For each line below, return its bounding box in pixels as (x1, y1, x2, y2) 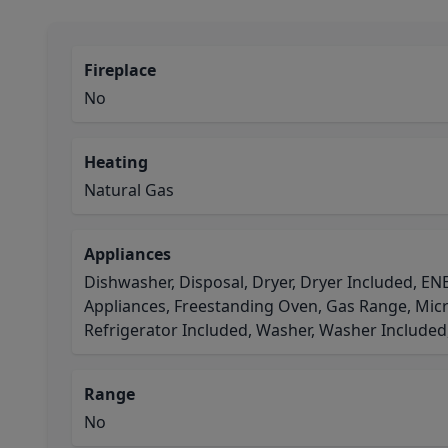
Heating (84, 151, 148, 173)
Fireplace (84, 59, 156, 81)
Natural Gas (84, 179, 174, 201)
